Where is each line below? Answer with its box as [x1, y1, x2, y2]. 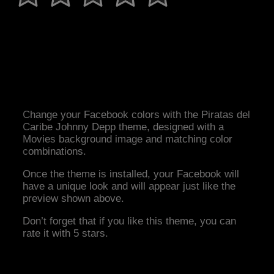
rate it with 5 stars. [23, 228, 109, 240]
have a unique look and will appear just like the [23, 180, 236, 193]
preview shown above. [23, 193, 125, 205]
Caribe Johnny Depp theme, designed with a [23, 121, 224, 133]
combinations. [23, 146, 87, 158]
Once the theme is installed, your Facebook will [23, 168, 240, 180]
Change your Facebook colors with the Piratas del [23, 109, 251, 121]
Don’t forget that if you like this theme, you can [23, 215, 237, 228]
